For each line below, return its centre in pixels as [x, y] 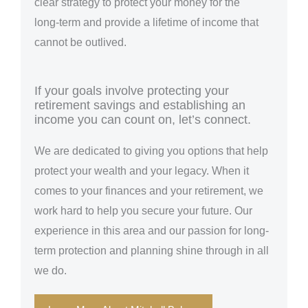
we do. [51, 270]
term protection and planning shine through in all [152, 250]
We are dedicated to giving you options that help [151, 151]
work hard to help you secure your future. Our [143, 210]
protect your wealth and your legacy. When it [142, 170]
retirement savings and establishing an [140, 105]
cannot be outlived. [80, 43]
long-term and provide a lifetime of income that [146, 23]
